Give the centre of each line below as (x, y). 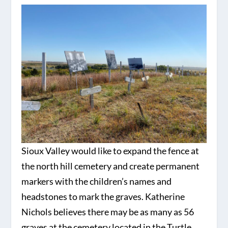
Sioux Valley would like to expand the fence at (110, 151)
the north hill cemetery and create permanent (111, 166)
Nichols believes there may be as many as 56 (108, 212)
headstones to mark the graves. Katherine (103, 197)
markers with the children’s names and (97, 181)
